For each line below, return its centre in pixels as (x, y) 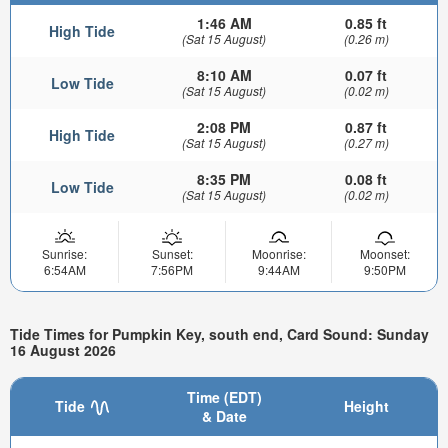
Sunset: (172, 253)
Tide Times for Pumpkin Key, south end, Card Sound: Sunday (219, 334)
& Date (224, 415)
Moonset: (384, 253)
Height (366, 405)
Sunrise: (64, 253)
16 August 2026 (63, 350)
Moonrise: (278, 253)
